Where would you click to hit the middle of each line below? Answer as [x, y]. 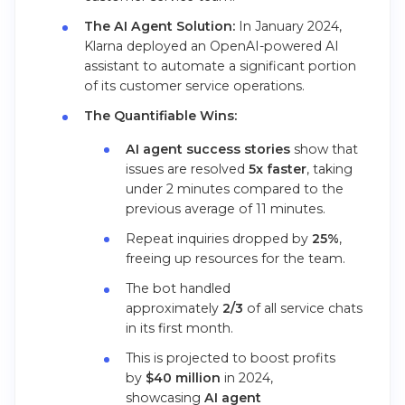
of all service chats [303, 309]
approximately [174, 309]
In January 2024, [288, 27]
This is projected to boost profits [231, 358]
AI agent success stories [208, 149]
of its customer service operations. [194, 86]
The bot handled [179, 289]
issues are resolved [188, 169]
